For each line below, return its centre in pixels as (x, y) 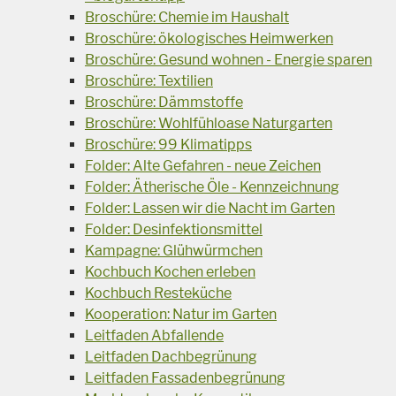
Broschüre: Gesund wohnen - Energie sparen (228, 59)
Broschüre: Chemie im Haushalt (187, 17)
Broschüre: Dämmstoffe (164, 102)
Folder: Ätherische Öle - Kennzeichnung (212, 187)
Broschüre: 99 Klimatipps (168, 144)
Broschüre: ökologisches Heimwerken (209, 38)
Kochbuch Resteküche (158, 293)
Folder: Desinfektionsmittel (174, 229)
